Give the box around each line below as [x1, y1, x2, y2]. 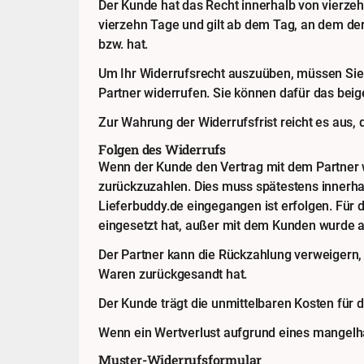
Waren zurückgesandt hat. [98, 265, 248, 284]
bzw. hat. [98, 35, 149, 54]
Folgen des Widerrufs [98, 141, 226, 158]
